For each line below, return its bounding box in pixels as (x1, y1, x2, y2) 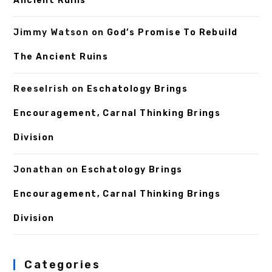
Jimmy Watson (13, 27, 89, 38)
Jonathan (13, 165, 64, 175)
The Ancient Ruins (13, 52, 109, 63)
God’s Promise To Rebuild (106, 27, 238, 38)
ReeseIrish (13, 84, 69, 95)
